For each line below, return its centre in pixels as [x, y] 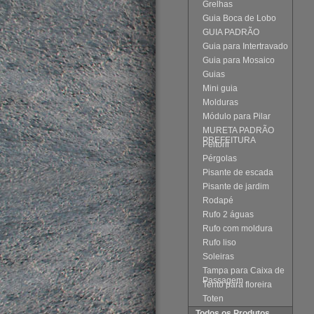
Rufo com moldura [237, 228]
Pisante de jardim [235, 186]
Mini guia [220, 88]
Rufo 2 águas [228, 214]
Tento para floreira [237, 285]
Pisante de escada [238, 172]
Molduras [220, 102]
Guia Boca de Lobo [239, 18]
